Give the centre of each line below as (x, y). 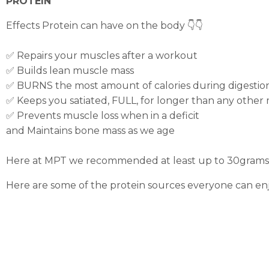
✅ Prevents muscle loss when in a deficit (103, 116)
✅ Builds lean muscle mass (70, 71)
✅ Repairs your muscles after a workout (102, 56)
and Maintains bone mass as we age (90, 131)
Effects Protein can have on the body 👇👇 (104, 26)
